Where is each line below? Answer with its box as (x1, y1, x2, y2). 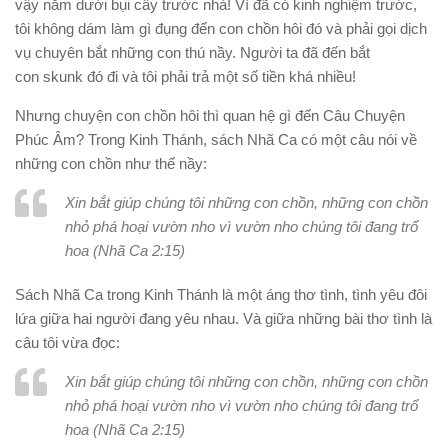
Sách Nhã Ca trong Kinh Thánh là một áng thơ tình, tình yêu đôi (15, 286, 427, 303)
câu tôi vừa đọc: (15, 334, 120, 351)
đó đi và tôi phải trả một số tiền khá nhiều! (87, 68, 356, 85)
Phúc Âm (15, 131, 76, 148)
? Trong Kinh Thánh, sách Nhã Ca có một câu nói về (76, 131, 417, 148)
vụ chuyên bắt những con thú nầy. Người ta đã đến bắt (15, 44, 370, 61)
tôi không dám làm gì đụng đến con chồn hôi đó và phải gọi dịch (15, 20, 427, 37)
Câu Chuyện (323, 107, 405, 124)
